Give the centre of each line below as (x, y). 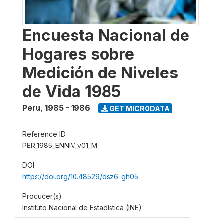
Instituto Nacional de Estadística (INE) (82, 207)
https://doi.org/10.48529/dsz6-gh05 (80, 176)
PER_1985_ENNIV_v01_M (60, 145)
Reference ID (44, 134)
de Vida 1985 (72, 92)
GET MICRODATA (139, 108)
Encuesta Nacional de (106, 35)
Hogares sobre (78, 54)
